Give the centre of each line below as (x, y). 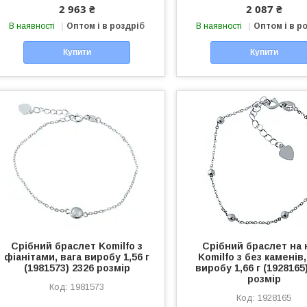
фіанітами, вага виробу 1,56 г (77, 257)
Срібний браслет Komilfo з (77, 246)
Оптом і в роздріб (106, 26)
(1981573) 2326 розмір (77, 268)
